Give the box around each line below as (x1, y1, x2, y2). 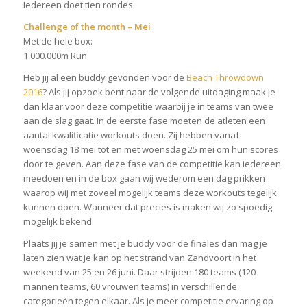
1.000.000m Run (23, 49, 87, 62)
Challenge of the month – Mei (23, 21, 151, 34)
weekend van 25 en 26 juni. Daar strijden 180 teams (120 (23, 266, 256, 279)
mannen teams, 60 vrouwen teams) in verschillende (23, 280, 237, 293)
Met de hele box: (23, 35, 93, 48)
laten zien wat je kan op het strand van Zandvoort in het (23, 251, 256, 265)
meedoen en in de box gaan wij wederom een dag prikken (23, 172, 265, 185)
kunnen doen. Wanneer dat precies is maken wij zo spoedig (23, 201, 272, 214)
